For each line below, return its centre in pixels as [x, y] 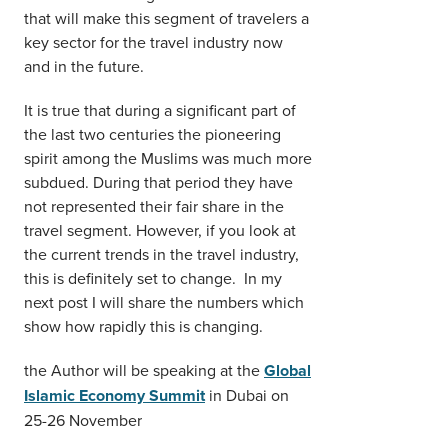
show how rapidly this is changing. [143, 325]
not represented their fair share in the [154, 205]
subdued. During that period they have [158, 181]
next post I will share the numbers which [164, 301]
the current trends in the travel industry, [161, 253]
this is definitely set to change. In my [153, 277]
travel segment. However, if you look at [160, 229]
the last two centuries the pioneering [152, 133]
